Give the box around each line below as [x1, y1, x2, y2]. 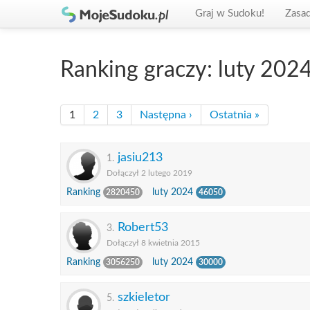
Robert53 [118, 221, 168, 233]
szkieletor [118, 291, 170, 303]
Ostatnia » [210, 109, 259, 120]
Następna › [140, 109, 192, 120]
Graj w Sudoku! [195, 8, 264, 19]
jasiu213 [118, 152, 163, 163]
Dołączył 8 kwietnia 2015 [107, 239, 200, 247]
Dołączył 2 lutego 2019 [107, 169, 192, 177]
